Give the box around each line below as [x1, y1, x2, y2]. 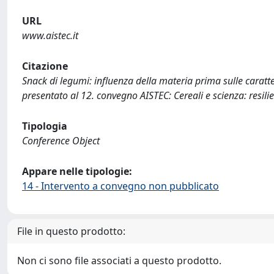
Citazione [22, 59, 68, 73]
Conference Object [22, 134, 100, 147]
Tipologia [22, 119, 67, 133]
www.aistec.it [22, 29, 78, 42]
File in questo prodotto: [17, 224, 125, 238]
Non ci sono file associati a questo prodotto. [17, 254, 221, 267]
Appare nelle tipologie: [22, 165, 132, 178]
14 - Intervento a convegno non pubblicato [22, 179, 219, 193]
